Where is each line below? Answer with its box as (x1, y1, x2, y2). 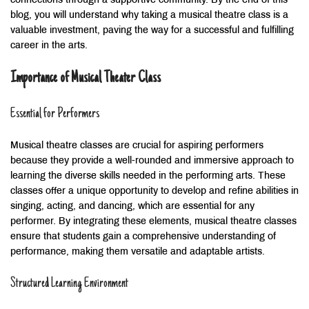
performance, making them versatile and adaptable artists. (10, 247, 265, 257)
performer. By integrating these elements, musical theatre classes (10, 217, 297, 226)
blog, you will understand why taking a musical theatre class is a (10, 10, 288, 20)
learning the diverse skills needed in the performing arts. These (10, 171, 286, 181)
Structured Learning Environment (10, 276, 128, 292)
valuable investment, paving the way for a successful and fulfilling (10, 26, 294, 35)
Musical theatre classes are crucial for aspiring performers (10, 141, 263, 150)
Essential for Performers (10, 106, 99, 122)
